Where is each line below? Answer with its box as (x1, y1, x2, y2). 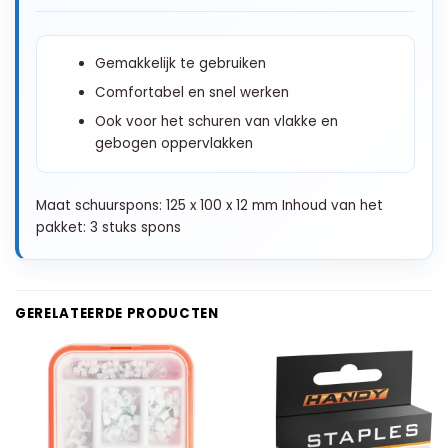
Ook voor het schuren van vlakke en (94, 111, 338, 131)
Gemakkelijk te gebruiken (94, 53, 266, 73)
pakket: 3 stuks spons (36, 217, 181, 237)
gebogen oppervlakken (94, 133, 253, 153)
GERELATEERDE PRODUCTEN (15, 303, 219, 323)
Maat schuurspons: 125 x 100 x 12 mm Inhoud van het (36, 195, 383, 215)
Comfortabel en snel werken (94, 82, 289, 102)
